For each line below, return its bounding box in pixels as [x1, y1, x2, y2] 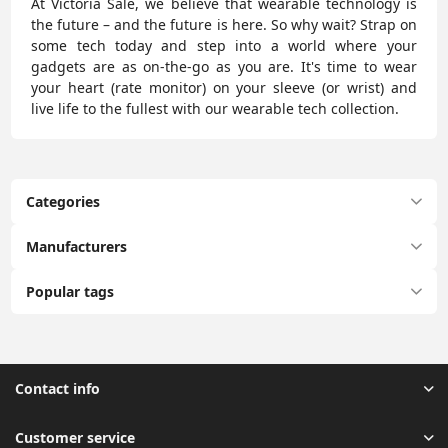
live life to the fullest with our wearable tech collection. [31, 99, 400, 119]
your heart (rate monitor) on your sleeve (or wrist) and [31, 78, 417, 98]
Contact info [15, 379, 100, 399]
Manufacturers [26, 237, 128, 257]
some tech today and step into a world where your [31, 36, 417, 56]
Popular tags [26, 282, 115, 302]
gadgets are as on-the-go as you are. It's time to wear [31, 57, 417, 77]
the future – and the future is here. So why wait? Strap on [31, 15, 417, 35]
